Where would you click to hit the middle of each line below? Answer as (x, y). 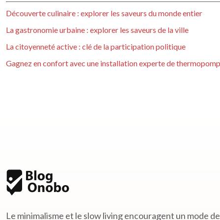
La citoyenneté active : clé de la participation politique (96, 46)
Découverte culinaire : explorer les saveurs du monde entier (104, 13)
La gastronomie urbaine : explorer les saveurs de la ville (97, 30)
